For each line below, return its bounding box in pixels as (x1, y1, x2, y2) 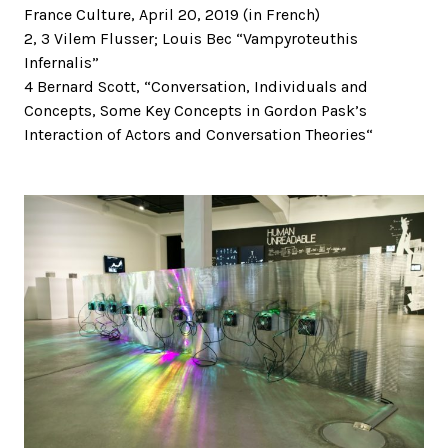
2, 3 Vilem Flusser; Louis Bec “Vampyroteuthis (24, 29, 358, 48)
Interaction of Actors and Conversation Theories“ (24, 125, 373, 144)
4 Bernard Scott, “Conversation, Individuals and (24, 77, 368, 96)
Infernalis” (24, 53, 99, 72)
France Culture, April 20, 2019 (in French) (24, 5, 320, 24)
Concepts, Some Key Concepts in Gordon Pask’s (24, 101, 367, 120)
